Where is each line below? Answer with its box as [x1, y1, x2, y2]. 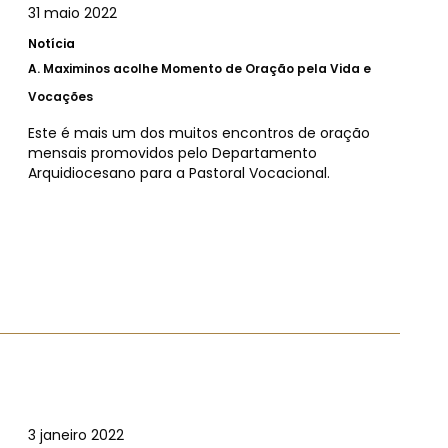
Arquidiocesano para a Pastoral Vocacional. [28, 162, 330, 183]
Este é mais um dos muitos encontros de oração [28, 122, 370, 143]
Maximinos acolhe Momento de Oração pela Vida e [43, 59, 371, 77]
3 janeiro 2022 [28, 425, 124, 446]
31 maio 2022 [28, 2, 117, 23]
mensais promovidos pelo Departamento [28, 142, 317, 163]
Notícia [28, 34, 75, 52]
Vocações [28, 87, 93, 105]
